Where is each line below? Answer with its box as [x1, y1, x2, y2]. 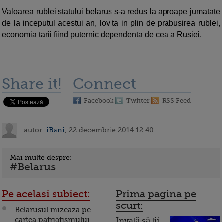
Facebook [84, 97, 114, 105]
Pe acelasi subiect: [2, 188, 90, 200]
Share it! [2, 75, 61, 93]
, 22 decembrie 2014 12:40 [65, 125, 154, 134]
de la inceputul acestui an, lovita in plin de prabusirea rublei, [2, 19, 220, 28]
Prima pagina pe [116, 188, 196, 200]
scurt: [116, 200, 143, 212]
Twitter [126, 97, 150, 105]
